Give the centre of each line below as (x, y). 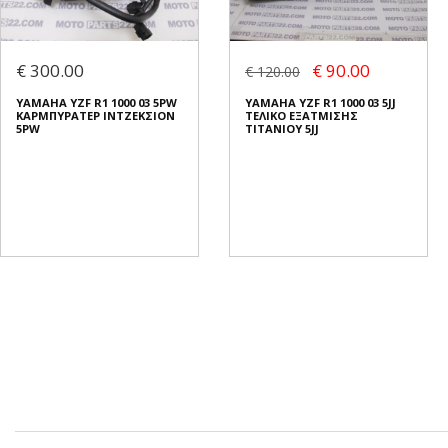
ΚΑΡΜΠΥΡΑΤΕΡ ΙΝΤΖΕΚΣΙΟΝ (95, 116)
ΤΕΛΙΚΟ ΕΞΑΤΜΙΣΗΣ (301, 116)
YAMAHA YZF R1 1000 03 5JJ (320, 103)
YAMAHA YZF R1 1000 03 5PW (96, 103)
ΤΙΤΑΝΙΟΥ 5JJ (282, 129)
